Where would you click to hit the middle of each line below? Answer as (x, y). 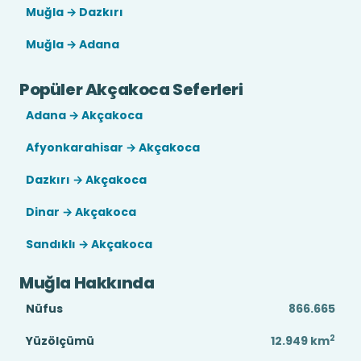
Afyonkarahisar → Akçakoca (113, 147)
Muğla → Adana (73, 44)
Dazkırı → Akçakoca (86, 180)
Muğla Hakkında (87, 283)
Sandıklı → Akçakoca (89, 244)
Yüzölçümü (60, 341)
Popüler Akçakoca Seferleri (131, 89)
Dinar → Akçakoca (81, 212)
